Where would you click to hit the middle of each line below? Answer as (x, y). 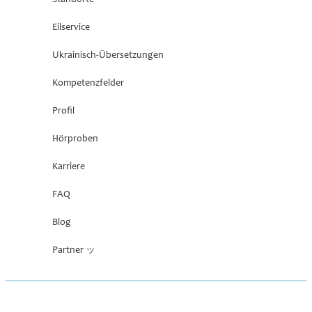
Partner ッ (73, 251)
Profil (63, 112)
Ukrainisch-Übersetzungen (108, 56)
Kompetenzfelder (88, 84)
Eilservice (71, 28)
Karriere (68, 167)
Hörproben (75, 140)
